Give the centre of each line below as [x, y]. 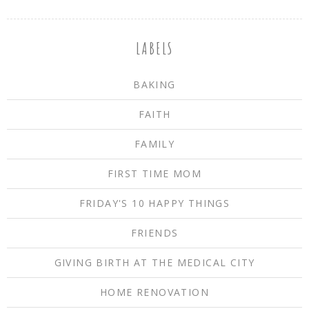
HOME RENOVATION [154, 292]
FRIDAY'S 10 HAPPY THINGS [154, 203]
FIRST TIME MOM [154, 174]
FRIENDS [154, 233]
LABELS [154, 49]
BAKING [154, 85]
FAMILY [154, 144]
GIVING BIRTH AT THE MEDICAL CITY [154, 263]
